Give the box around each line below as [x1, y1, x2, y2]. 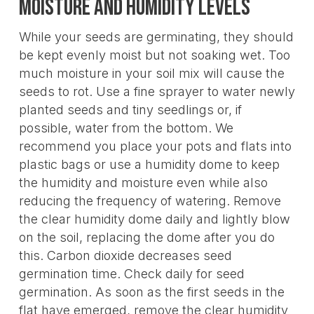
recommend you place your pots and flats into [18, 138, 292, 153]
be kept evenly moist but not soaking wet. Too [18, 47, 290, 62]
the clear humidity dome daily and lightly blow [18, 211, 290, 226]
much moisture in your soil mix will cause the [18, 65, 285, 81]
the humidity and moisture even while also [18, 175, 268, 190]
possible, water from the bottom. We [18, 120, 233, 135]
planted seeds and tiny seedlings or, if [18, 102, 242, 117]
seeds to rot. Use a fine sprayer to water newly [18, 83, 295, 99]
